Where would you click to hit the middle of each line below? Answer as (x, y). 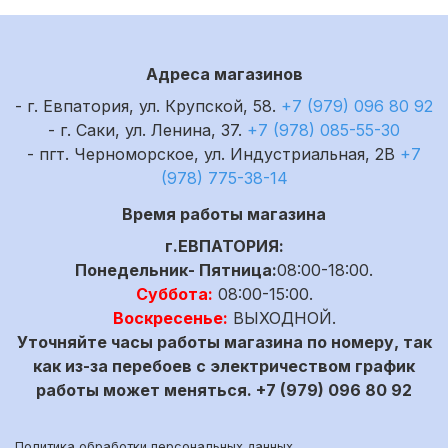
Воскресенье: (170, 318)
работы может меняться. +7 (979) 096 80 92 (224, 390)
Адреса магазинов (224, 74)
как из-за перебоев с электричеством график (224, 366)
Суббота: (174, 294)
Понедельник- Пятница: (176, 270)
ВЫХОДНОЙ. (281, 318)
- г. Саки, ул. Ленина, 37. (147, 130)
